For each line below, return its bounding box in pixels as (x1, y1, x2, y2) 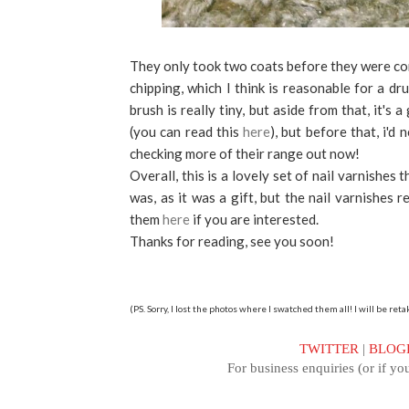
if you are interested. (190, 210, 319, 227)
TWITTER (299, 341, 359, 356)
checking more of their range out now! (130, 144, 360, 162)
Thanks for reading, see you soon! (130, 232, 334, 249)
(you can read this (130, 122, 244, 140)
